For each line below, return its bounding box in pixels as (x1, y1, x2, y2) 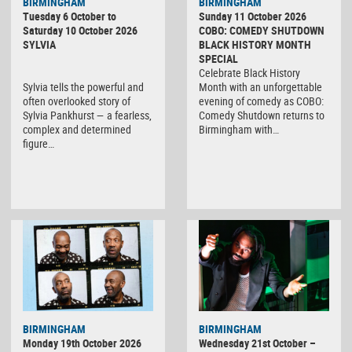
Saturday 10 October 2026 (23, 23, 137, 38)
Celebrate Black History (199, 65, 300, 81)
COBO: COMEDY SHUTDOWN (199, 23, 324, 38)
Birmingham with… (199, 122, 279, 137)
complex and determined (23, 122, 131, 137)
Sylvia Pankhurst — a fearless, (23, 108, 152, 123)
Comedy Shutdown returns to (199, 108, 324, 123)
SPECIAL (199, 51, 238, 67)
